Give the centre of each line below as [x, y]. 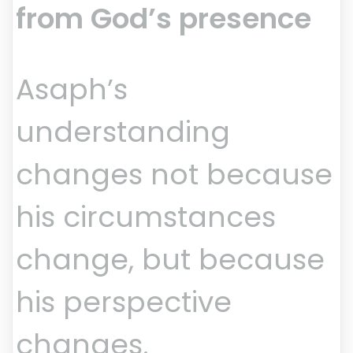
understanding [123, 132]
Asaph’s [72, 90]
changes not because [174, 175]
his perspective [124, 303]
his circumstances [146, 217]
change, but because [170, 260]
